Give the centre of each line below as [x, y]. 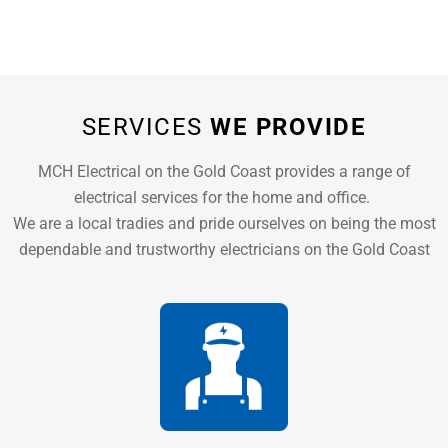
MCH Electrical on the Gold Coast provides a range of [224, 171]
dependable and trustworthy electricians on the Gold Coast [224, 249]
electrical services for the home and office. [224, 197]
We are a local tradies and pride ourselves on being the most [224, 223]
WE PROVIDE [288, 126]
